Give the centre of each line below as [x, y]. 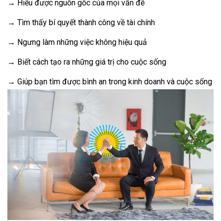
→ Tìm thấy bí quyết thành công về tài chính [81, 22]
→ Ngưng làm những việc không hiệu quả [77, 42]
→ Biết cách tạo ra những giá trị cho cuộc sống [87, 62]
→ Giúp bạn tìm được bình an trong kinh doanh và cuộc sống [110, 82]
